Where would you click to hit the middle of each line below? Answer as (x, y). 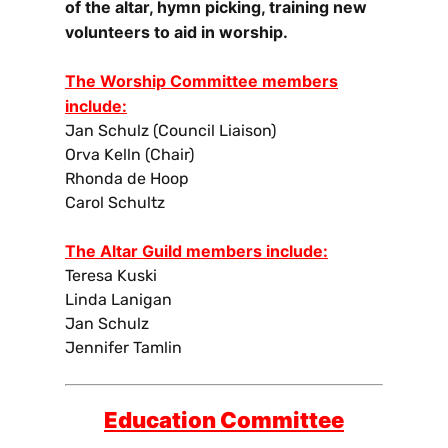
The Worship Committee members (201, 80)
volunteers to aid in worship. (176, 31)
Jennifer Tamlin (123, 347)
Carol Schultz (115, 202)
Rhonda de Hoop (127, 178)
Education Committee (224, 419)
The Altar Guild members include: (196, 250)
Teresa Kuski (111, 275)
